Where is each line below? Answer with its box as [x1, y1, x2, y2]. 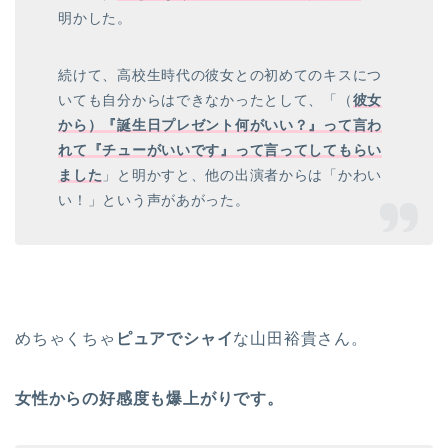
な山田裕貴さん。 [233, 330, 368, 348]
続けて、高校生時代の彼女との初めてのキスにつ [58, 67, 383, 84]
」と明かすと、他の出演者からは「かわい [102, 167, 383, 184]
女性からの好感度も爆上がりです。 [15, 390, 284, 408]
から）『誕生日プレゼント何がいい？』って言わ [58, 117, 383, 134]
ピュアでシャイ [115, 330, 234, 348]
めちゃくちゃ [15, 330, 116, 348]
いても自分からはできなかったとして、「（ [58, 92, 353, 109]
